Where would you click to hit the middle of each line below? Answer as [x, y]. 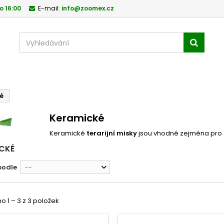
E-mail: [49, 8]
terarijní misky [112, 133]
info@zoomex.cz [88, 8]
